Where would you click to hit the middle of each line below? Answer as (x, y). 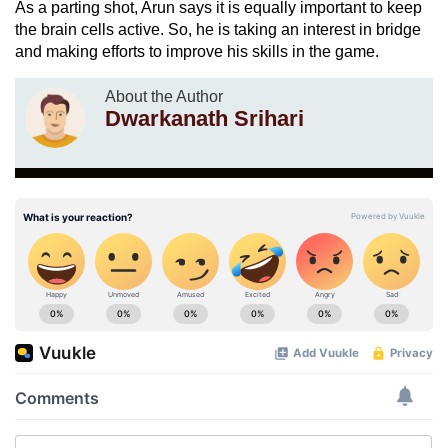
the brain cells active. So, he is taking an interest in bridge (218, 29)
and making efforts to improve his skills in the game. (197, 51)
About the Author (164, 96)
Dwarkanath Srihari (204, 118)
